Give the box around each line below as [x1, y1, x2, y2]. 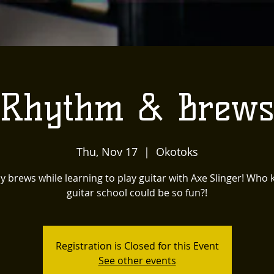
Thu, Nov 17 [76, 144, 138, 159]
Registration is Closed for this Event [55, 239, 219, 253]
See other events [98, 254, 176, 267]
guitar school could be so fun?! [67, 186, 207, 199]
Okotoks [155, 144, 198, 159]
